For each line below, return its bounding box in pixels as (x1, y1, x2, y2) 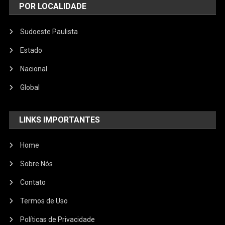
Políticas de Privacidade (20, 215, 95, 224)
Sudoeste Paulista (20, 28, 78, 36)
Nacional (20, 65, 48, 73)
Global (20, 83, 40, 92)
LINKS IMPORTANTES (19, 115, 100, 125)
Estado (20, 46, 43, 55)
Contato (20, 178, 46, 187)
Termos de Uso (20, 197, 68, 205)
